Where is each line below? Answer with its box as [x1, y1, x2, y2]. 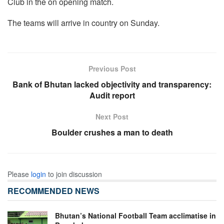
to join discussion [46, 168, 102, 179]
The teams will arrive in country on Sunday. [7, 16, 159, 28]
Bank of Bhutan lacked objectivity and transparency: [12, 78, 211, 90]
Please [7, 168, 31, 179]
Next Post [95, 111, 128, 121]
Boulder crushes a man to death [51, 126, 173, 138]
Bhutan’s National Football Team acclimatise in [55, 210, 216, 220]
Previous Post [88, 63, 136, 73]
